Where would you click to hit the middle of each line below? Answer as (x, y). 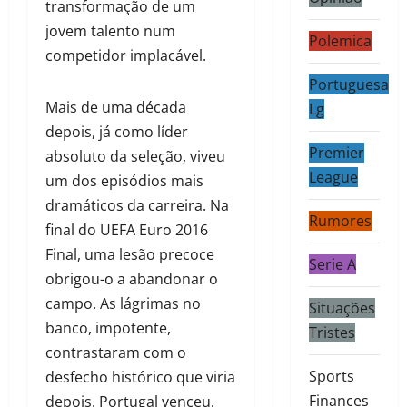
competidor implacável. (126, 56)
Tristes (332, 333)
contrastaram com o (116, 353)
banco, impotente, (108, 328)
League (333, 178)
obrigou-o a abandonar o (132, 279)
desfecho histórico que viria (140, 377)
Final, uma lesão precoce (130, 255)
